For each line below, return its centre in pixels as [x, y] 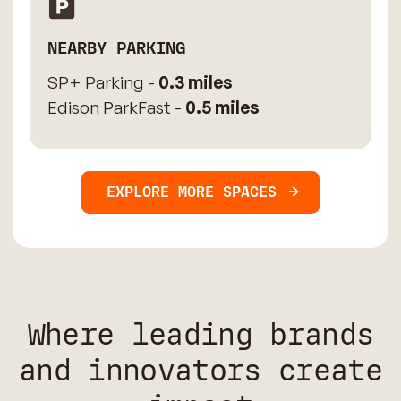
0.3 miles [195, 82]
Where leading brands [200, 334]
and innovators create [200, 370]
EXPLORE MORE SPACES [192, 192]
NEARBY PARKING [116, 48]
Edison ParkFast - [116, 107]
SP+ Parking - [102, 82]
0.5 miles [222, 107]
